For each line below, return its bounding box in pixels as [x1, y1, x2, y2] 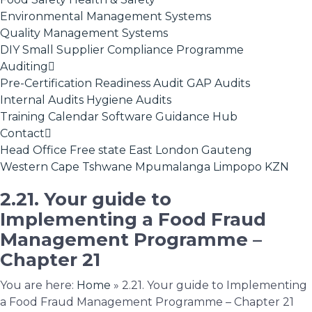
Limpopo [213, 160, 262, 173]
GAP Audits [187, 77, 250, 90]
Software [102, 110, 153, 123]
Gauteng [201, 143, 252, 157]
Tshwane [82, 160, 132, 173]
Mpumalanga [135, 160, 210, 173]
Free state [70, 143, 126, 157]
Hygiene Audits [86, 93, 171, 107]
